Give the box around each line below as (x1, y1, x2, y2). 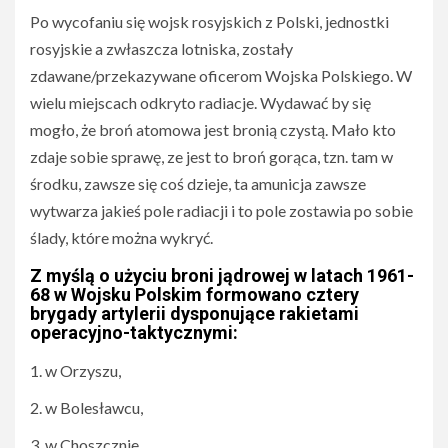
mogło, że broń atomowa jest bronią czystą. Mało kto (30, 120, 396, 140)
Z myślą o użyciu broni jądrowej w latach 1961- (30, 265, 414, 287)
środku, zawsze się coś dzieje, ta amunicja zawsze (30, 174, 366, 194)
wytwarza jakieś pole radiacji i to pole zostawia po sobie (30, 201, 413, 221)
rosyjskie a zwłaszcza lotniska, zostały (30, 39, 293, 59)
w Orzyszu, (45, 361, 121, 381)
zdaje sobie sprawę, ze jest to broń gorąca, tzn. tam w (30, 147, 393, 167)
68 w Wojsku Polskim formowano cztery (30, 284, 359, 306)
